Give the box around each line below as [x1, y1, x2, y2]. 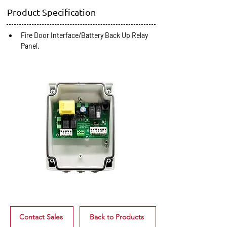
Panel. [21, 42, 40, 50]
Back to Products [90, 212, 144, 221]
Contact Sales [19, 212, 63, 221]
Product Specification [7, 7, 98, 17]
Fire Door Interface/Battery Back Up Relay [21, 31, 149, 40]
